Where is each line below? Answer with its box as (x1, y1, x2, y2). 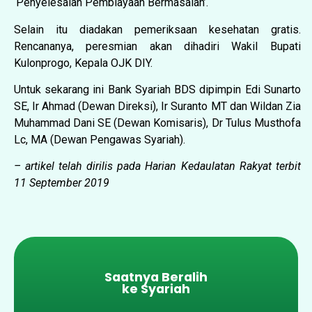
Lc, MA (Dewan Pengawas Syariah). (14, 132, 185, 146)
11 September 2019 (14, 176, 109, 190)
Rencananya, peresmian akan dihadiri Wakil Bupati (14, 39, 301, 53)
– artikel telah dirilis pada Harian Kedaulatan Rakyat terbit (14, 159, 301, 173)
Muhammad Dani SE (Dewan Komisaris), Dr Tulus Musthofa (14, 116, 301, 130)
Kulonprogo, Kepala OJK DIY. (14, 56, 153, 70)
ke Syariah (122, 280, 190, 297)
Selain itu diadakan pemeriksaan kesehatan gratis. (14, 22, 301, 36)
